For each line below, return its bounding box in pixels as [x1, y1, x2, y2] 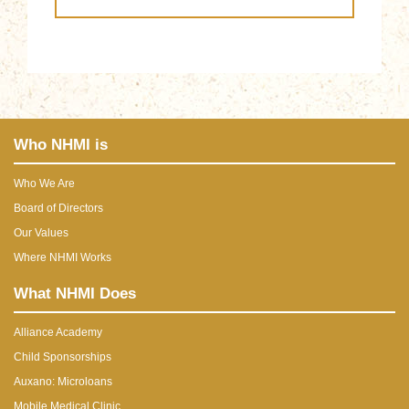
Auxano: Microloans [14, 374, 112, 388]
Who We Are [14, 176, 75, 190]
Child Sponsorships [14, 350, 111, 363]
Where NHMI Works [14, 250, 111, 264]
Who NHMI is [14, 135, 108, 153]
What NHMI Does [14, 284, 136, 302]
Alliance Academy [14, 325, 102, 339]
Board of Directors [14, 201, 103, 215]
